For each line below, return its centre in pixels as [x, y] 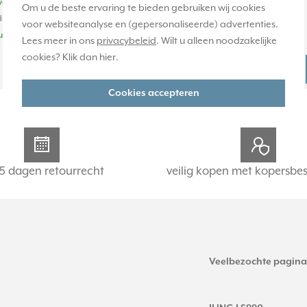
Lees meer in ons [59, 41]
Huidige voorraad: [233, 19]
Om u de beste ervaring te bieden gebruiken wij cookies [144, 8]
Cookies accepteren [153, 93]
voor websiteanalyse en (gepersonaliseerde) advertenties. [150, 25]
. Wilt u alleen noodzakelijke [217, 41]
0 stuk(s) [214, 35]
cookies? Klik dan [61, 58]
